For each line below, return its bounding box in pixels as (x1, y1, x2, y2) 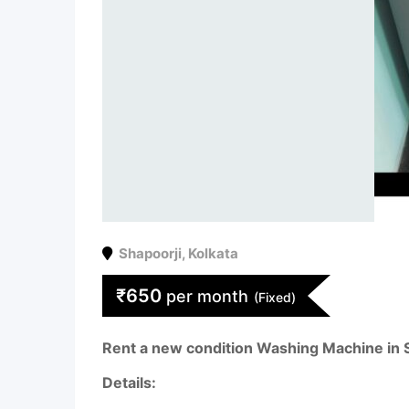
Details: (102, 373, 156, 392)
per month (166, 287, 248, 306)
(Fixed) (254, 289, 296, 305)
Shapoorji (119, 245, 182, 262)
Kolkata (188, 245, 238, 262)
